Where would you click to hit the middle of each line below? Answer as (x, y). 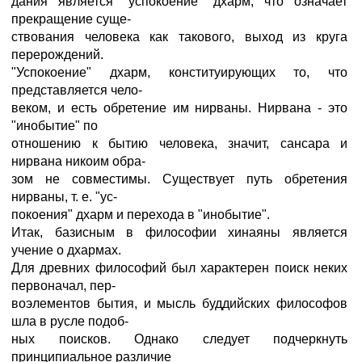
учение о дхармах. (66, 250)
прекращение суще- (71, 19)
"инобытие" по (55, 126)
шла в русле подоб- (70, 321)
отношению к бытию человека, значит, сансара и (179, 143)
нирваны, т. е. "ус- (64, 197)
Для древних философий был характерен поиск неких (179, 268)
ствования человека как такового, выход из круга (179, 37)
